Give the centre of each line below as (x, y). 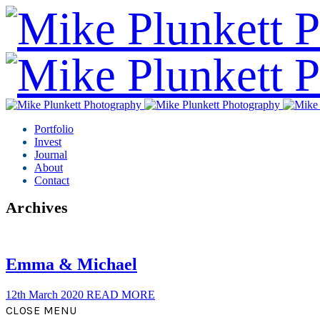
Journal (51, 155)
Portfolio (54, 129)
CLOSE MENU (41, 310)
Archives (37, 207)
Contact (52, 180)
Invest (48, 142)
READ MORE (121, 294)
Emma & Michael (71, 264)
